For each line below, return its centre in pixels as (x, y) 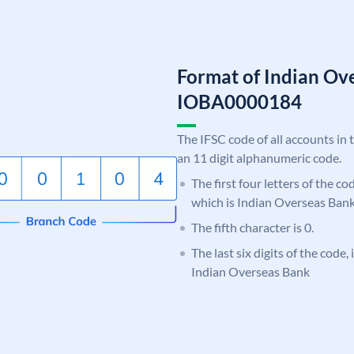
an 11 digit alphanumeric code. (259, 157)
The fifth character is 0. (252, 227)
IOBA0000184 (239, 101)
